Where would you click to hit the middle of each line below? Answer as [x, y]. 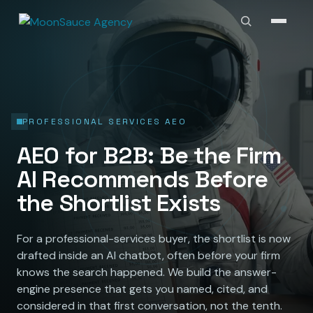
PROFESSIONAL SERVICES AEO [105, 121]
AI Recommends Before [142, 179]
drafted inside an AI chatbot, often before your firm [148, 255]
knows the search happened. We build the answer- [147, 272]
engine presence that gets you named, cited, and [142, 289]
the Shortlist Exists [118, 203]
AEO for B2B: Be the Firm [149, 155]
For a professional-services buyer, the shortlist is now [154, 238]
